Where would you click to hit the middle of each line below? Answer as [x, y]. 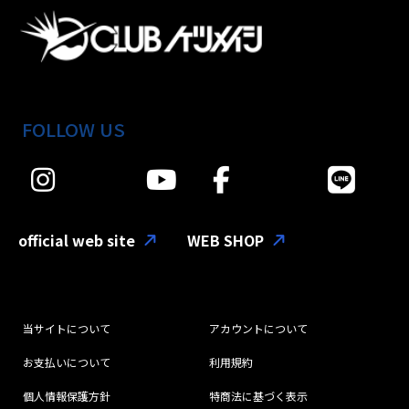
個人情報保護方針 [67, 396]
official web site [77, 241]
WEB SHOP [225, 241]
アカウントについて [258, 329]
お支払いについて [67, 362]
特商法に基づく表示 [258, 396]
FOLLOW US [73, 130]
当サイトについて [67, 329]
